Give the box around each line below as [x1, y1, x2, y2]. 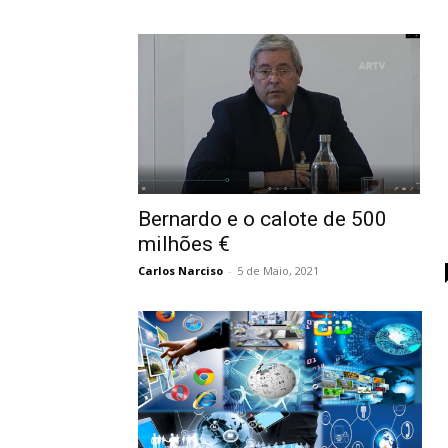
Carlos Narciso [138, 262, 223, 278]
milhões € [138, 231, 230, 256]
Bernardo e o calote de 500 [138, 206, 387, 231]
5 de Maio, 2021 [237, 262, 319, 278]
